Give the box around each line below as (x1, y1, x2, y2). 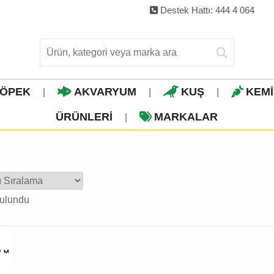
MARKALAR (154, 110, 218, 123)
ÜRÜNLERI (56, 110, 113, 123)
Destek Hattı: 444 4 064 (157, 5, 254, 15)
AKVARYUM (74, 85, 137, 98)
